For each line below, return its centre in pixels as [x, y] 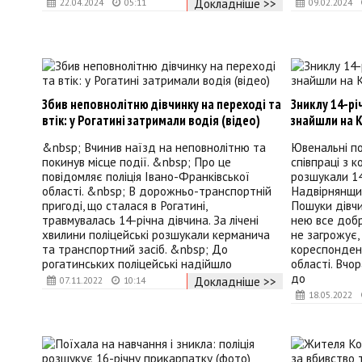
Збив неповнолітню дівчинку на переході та [162, 105]
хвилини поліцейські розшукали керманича [156, 235]
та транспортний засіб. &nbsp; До [135, 249]
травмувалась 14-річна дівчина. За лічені [150, 220]
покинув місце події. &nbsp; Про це [137, 162]
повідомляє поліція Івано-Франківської [146, 177]
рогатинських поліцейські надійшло [137, 264]
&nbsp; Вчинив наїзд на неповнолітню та [154, 147]
